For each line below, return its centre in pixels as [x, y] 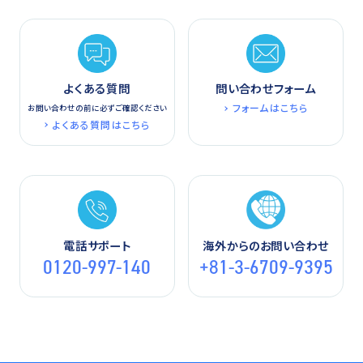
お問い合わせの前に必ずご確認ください [97, 107]
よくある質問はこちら [102, 124]
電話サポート [97, 245]
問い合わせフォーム [266, 88]
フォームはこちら [270, 108]
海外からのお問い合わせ [266, 245]
